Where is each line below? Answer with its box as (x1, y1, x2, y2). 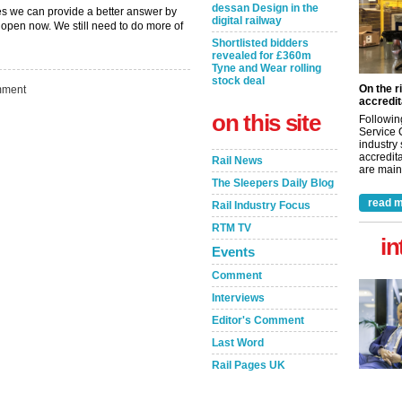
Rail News (212, 154, 263, 167)
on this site (212, 109, 320, 136)
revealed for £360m (212, 49, 311, 62)
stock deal (212, 74, 265, 87)
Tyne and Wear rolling (212, 62, 321, 74)
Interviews (212, 292, 265, 304)
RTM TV (212, 222, 251, 234)
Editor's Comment (212, 314, 304, 327)
